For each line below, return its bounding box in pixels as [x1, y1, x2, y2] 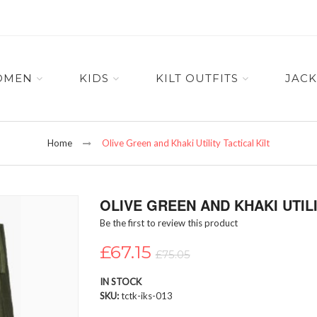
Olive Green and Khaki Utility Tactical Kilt [102, 137, 270, 149]
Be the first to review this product [99, 217, 238, 229]
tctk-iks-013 [120, 290, 173, 302]
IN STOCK [99, 276, 142, 288]
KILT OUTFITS [155, 71, 238, 85]
